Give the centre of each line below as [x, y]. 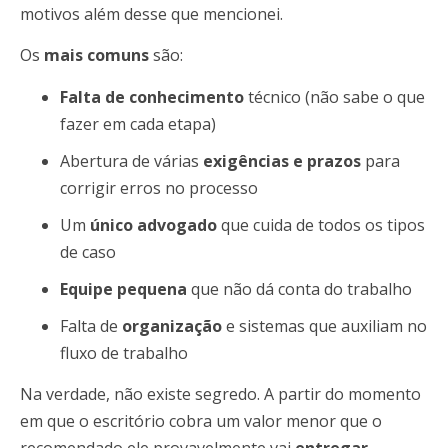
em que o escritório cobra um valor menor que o [201, 421]
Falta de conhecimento [152, 96]
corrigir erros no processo [159, 187]
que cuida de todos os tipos [321, 224]
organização [172, 325]
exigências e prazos [282, 160]
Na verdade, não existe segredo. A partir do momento [220, 394]
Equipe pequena [123, 288]
